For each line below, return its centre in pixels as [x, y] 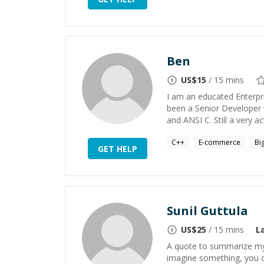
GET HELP [117, 148]
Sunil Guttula [207, 211]
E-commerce [220, 142]
